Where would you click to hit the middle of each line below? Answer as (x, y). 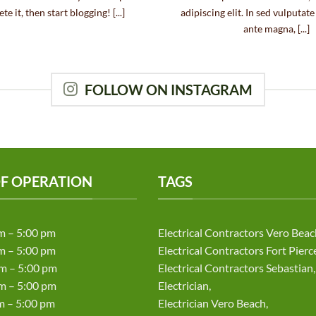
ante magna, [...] (276, 28)
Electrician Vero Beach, (213, 303)
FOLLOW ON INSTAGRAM (169, 90)
